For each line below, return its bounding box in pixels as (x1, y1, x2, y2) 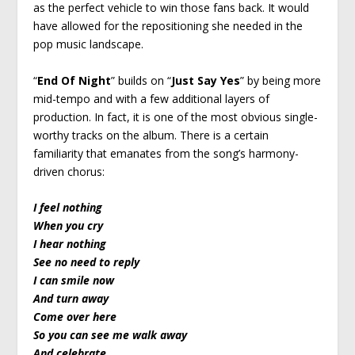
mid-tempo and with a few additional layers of (33, 90, 270, 106)
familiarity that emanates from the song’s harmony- (33, 145, 300, 161)
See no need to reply (33, 254, 140, 270)
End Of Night (37, 72, 112, 88)
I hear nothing (33, 236, 107, 252)
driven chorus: (33, 163, 105, 179)
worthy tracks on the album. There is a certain (33, 127, 269, 143)
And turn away (33, 291, 109, 307)
